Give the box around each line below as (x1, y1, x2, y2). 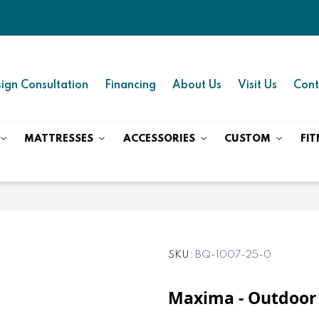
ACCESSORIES (122, 133, 195, 144)
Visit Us (237, 79, 277, 91)
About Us (172, 79, 221, 91)
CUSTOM (224, 133, 271, 144)
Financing (104, 79, 156, 91)
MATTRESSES (24, 133, 94, 144)
